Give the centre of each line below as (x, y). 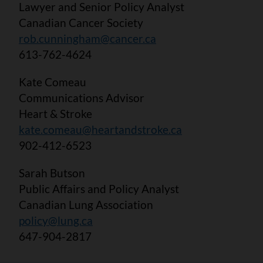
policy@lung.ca (56, 220)
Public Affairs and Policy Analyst (99, 188)
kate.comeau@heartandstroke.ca (100, 129)
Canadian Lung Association (86, 204)
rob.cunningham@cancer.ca (87, 38)
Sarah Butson (52, 173)
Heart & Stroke (55, 113)
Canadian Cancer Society (81, 22)
